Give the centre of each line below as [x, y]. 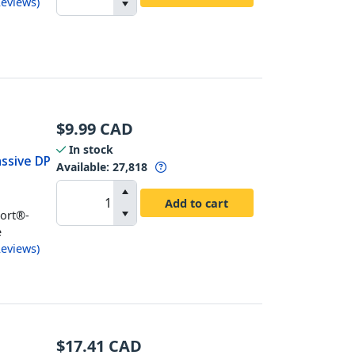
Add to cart [197, 202]
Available [81, 167]
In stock [91, 149]
